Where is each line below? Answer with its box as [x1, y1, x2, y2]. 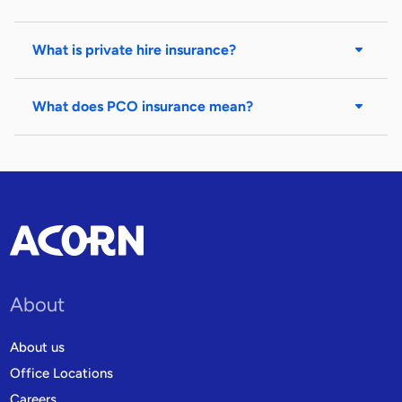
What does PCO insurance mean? [32, 98, 253, 116]
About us [10, 339, 66, 356]
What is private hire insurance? [32, 41, 236, 59]
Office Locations [10, 365, 114, 382]
